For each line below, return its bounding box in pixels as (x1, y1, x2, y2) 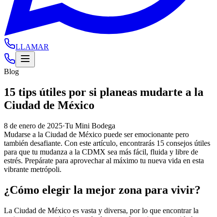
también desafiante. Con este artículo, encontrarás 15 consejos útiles (4, 139, 210, 147)
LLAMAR (15, 43, 49, 51)
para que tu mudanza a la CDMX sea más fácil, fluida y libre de (4, 147, 198, 156)
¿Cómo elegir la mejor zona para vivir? (4, 183, 201, 196)
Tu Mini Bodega (65, 121, 115, 130)
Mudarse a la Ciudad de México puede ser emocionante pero (4, 130, 189, 139)
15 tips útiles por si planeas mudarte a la (4, 85, 203, 98)
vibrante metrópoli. (4, 165, 62, 173)
